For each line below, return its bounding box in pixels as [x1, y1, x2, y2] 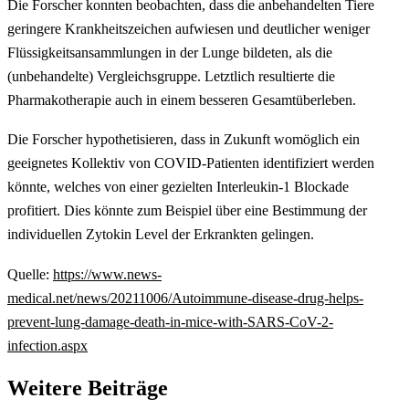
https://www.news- [53, 266, 162, 282]
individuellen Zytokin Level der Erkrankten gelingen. [7, 226, 314, 243]
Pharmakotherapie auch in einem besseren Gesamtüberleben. [7, 91, 356, 108]
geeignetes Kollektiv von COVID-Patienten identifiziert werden [7, 155, 374, 172]
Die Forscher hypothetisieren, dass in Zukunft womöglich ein [7, 131, 360, 148]
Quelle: [7, 266, 53, 282]
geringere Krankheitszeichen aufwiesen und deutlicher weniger [7, 20, 370, 37]
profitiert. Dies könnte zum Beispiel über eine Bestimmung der [7, 203, 367, 219]
